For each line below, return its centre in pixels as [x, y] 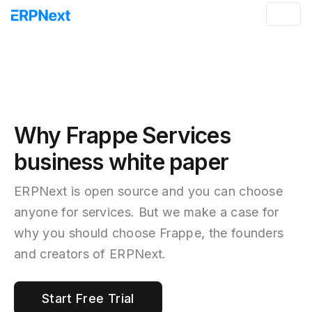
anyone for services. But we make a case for [147, 212]
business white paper [121, 162]
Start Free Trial [88, 298]
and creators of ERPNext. [90, 254]
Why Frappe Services [122, 135]
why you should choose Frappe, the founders [149, 233]
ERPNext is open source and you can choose [149, 191]
